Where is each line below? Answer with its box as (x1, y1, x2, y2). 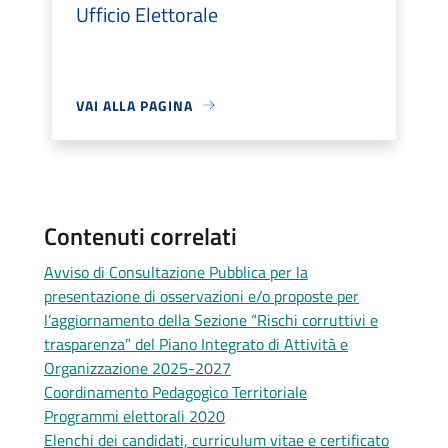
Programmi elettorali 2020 (44, 403, 225, 428)
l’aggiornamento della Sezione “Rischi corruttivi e (44, 307, 378, 332)
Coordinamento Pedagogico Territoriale (44, 379, 307, 404)
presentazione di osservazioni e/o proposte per (44, 283, 359, 308)
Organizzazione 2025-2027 (44, 355, 231, 380)
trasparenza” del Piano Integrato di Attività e (44, 331, 348, 356)
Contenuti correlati (44, 217, 237, 254)
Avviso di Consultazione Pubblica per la (44, 259, 308, 284)
